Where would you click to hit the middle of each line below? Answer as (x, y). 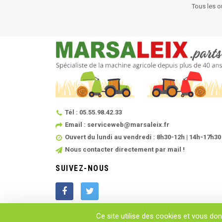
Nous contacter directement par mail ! (125, 150)
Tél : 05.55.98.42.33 (93, 112)
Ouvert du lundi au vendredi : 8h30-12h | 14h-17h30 (143, 137)
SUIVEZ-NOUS (83, 168)
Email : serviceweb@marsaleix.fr (117, 125)
